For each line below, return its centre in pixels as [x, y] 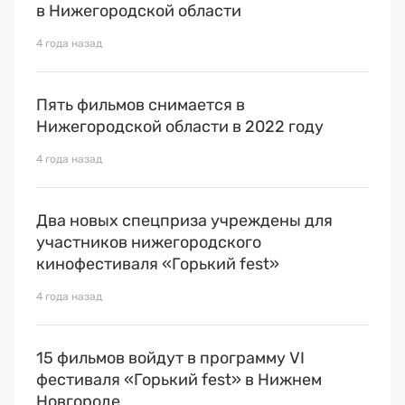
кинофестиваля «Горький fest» [158, 264]
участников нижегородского [149, 242]
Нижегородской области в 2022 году [180, 126]
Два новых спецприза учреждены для [184, 220]
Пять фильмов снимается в [141, 104]
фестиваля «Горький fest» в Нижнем [179, 379]
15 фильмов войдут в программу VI [170, 358]
